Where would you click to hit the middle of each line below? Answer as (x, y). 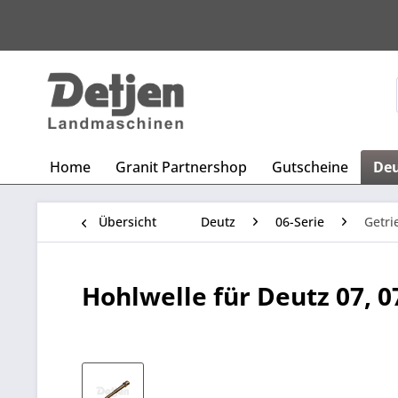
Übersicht (127, 222)
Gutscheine (310, 167)
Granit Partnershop (181, 167)
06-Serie (300, 222)
